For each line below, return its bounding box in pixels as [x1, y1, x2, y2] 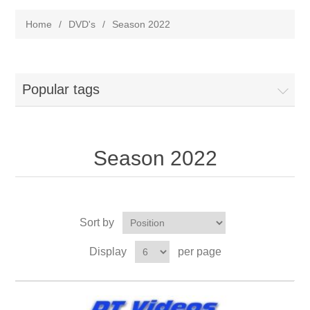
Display [89, 246, 127, 258]
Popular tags [22, 82, 100, 98]
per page [177, 246, 221, 258]
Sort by [79, 217, 114, 229]
